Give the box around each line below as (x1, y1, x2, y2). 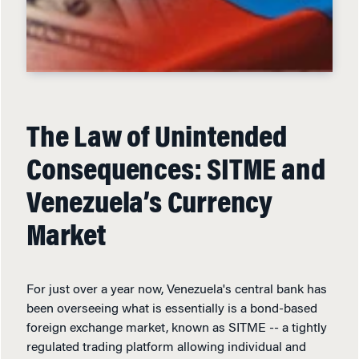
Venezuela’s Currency (26, 190, 272, 220)
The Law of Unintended (26, 124, 287, 155)
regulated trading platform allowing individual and (26, 341, 306, 354)
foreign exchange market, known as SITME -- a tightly (26, 322, 327, 335)
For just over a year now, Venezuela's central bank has (26, 284, 327, 296)
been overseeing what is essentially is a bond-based (26, 303, 317, 316)
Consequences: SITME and (26, 157, 325, 188)
